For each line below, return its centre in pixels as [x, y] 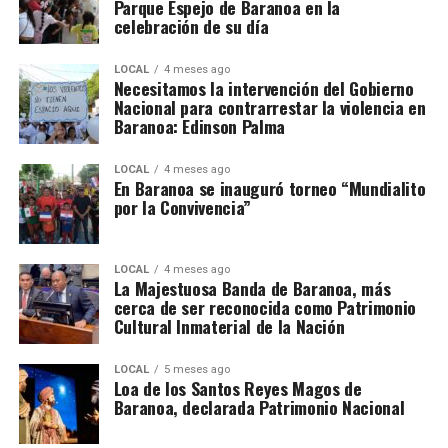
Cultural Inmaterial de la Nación [229, 326]
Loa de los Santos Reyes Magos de [237, 388]
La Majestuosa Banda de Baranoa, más [252, 288]
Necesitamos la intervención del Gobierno [263, 88]
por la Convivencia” [182, 207]
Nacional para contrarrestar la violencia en [269, 107]
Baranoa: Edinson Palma [199, 126]
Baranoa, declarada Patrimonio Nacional [259, 407]
